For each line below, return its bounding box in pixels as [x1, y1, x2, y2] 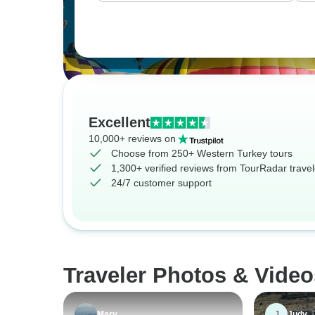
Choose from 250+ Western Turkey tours [111, 148, 292, 159]
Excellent [89, 115, 150, 130]
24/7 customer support [111, 177, 212, 188]
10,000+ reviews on [89, 133, 176, 144]
